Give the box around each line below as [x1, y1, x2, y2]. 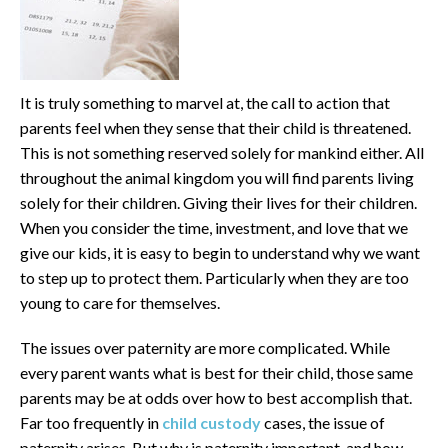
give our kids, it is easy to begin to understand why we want [20, 243, 420, 262]
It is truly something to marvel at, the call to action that [20, 93, 390, 112]
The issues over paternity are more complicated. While [20, 338, 390, 357]
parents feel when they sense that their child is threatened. [20, 118, 411, 137]
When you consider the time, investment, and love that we [20, 218, 408, 237]
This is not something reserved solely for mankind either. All [20, 143, 424, 162]
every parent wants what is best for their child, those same [20, 363, 413, 382]
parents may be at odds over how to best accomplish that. [20, 388, 412, 407]
